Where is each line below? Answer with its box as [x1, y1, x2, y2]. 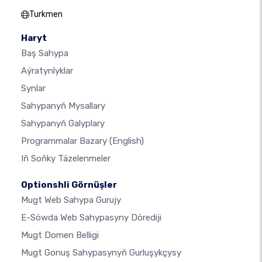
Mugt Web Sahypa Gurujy [21, 195, 121, 205]
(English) [109, 136, 144, 146]
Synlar [21, 83, 46, 94]
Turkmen [29, 9, 63, 19]
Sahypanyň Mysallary [21, 101, 105, 111]
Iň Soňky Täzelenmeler [21, 153, 111, 164]
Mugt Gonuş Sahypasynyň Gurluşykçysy [21, 247, 181, 258]
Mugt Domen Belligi [21, 230, 99, 240]
